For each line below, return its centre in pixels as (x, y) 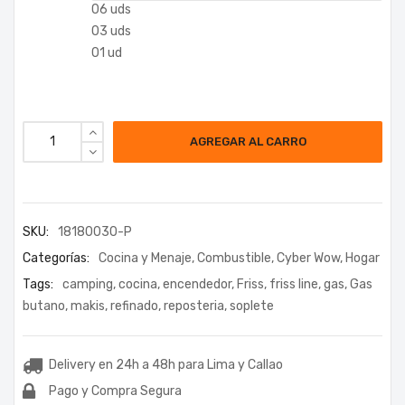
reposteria (194, 306)
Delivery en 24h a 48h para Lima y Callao (166, 364)
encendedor (197, 284)
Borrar (364, 87)
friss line (294, 284)
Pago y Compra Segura (115, 391)
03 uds (111, 31)
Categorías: (56, 258)
